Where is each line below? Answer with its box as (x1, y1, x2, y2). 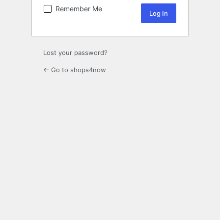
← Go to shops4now (43, 66, 106, 74)
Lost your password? (43, 49, 108, 57)
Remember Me (55, 4, 102, 13)
